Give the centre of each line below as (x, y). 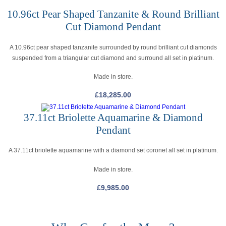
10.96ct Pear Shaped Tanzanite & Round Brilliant (113, 14)
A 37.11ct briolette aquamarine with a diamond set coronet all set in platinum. (113, 150)
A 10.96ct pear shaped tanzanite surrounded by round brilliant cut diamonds (113, 47)
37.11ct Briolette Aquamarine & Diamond (113, 117)
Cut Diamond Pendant (113, 27)
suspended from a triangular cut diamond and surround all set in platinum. (113, 58)
